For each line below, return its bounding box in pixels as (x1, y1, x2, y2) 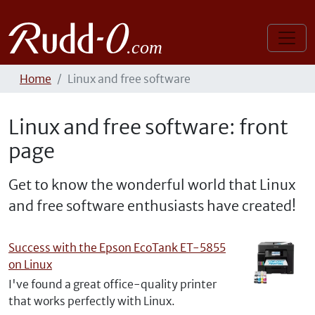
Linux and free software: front (8, 115, 288, 140)
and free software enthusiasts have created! (8, 197, 296, 214)
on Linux (8, 257, 52, 271)
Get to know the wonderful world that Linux (8, 176, 296, 193)
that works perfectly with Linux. (8, 294, 175, 308)
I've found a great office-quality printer (8, 277, 217, 291)
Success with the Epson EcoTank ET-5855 (8, 240, 226, 255)
